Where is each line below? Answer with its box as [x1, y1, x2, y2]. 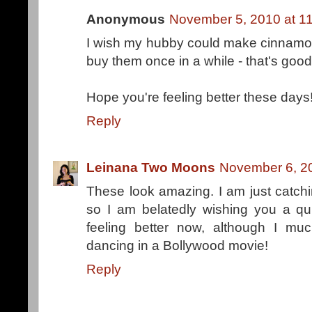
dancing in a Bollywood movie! [86, 238, 268, 253]
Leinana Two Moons [86, 160, 215, 175]
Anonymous [86, 12, 165, 27]
